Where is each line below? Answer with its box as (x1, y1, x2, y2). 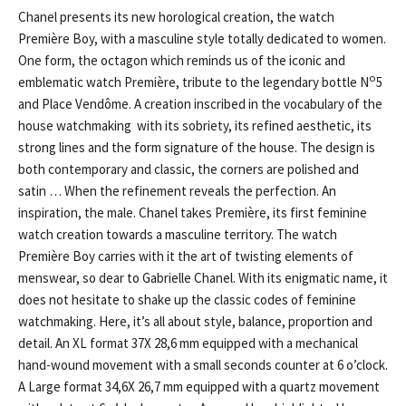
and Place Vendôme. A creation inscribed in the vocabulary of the (18, 95, 382, 112)
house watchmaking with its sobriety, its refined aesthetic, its (18, 117, 372, 134)
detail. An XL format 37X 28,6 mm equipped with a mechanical (18, 334, 358, 352)
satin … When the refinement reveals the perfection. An (18, 182, 336, 199)
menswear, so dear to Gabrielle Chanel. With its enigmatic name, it (18, 269, 388, 286)
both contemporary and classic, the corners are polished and (18, 160, 359, 178)
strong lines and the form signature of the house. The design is (18, 139, 375, 156)
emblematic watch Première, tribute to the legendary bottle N (18, 73, 369, 91)
